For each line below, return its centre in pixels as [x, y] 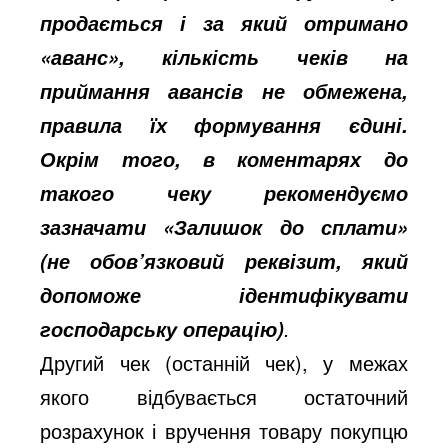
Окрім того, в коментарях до [224, 158]
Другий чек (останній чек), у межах [224, 362]
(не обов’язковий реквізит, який [224, 260]
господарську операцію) [162, 328]
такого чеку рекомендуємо [224, 192]
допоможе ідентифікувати [224, 294]
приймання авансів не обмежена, [224, 90]
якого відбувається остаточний [224, 396]
